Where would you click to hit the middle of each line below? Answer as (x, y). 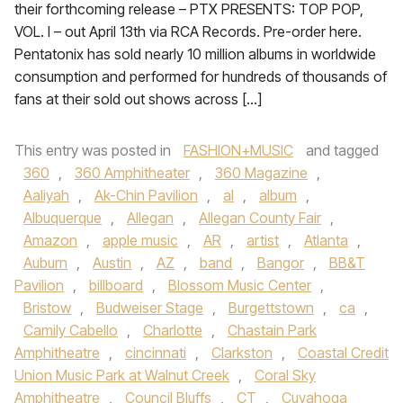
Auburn (45, 263)
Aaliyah (46, 195)
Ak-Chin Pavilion (146, 195)
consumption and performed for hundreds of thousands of (201, 76)
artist (263, 240)
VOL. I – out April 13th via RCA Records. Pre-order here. (188, 31)
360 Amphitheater (132, 173)
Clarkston (242, 353)
